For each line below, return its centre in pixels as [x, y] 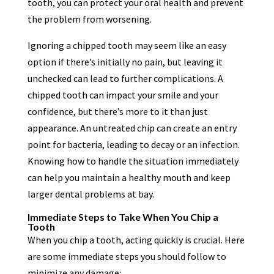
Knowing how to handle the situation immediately [133, 161]
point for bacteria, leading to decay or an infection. [133, 144]
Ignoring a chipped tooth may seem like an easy [127, 45]
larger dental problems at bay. [91, 194]
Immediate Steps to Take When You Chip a [123, 217]
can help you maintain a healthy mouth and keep [129, 177]
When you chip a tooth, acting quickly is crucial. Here [136, 239]
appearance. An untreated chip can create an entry [132, 128]
